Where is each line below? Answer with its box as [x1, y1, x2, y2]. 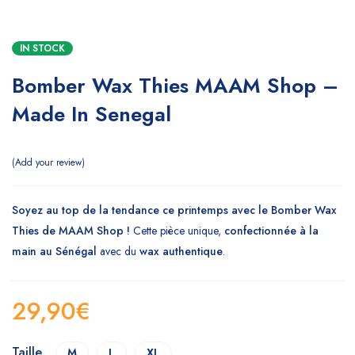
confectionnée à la [224, 223, 319, 239]
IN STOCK [20, 41, 65, 56]
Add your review [15, 155, 82, 170]
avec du [97, 243, 139, 260]
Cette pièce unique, [130, 223, 224, 239]
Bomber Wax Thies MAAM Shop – [12, 71, 338, 101]
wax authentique [139, 243, 223, 260]
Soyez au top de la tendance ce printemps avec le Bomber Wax [12, 202, 337, 219]
